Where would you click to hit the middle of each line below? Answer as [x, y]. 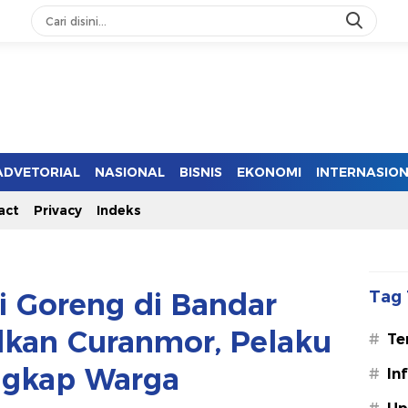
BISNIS [201, 172]
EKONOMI [269, 172]
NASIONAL [130, 172]
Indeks [119, 210]
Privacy [58, 210]
